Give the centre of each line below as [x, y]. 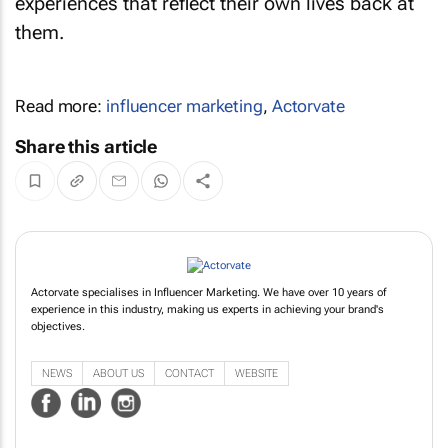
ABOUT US [118, 396]
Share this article [86, 146]
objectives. [58, 350]
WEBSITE [256, 396]
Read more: [60, 106]
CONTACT [189, 396]
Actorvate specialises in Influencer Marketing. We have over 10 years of [208, 316]
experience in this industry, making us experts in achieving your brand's [207, 333]
